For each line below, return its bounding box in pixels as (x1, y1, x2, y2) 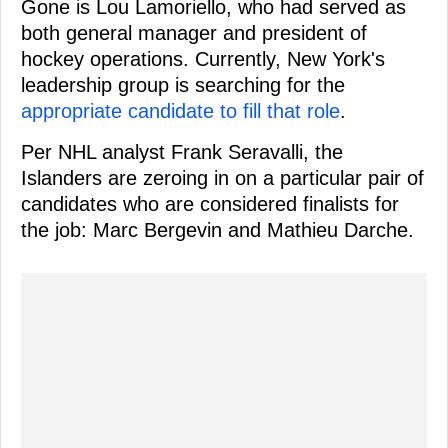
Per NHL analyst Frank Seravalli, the (21, 140, 343, 163)
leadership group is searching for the (21, 73, 345, 96)
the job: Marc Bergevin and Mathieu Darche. (21, 218, 414, 241)
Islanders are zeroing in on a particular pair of (21, 166, 424, 189)
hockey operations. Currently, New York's (21, 47, 385, 70)
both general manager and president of (21, 21, 367, 44)
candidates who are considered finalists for (21, 192, 399, 215)
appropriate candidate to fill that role (21, 99, 340, 122)
